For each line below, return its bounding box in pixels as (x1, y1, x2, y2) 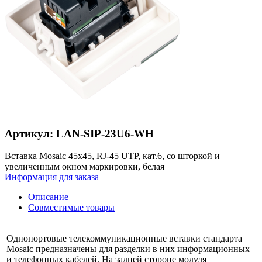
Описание (28, 192, 68, 202)
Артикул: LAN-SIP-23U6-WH (5, 127, 154, 140)
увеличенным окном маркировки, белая (5, 161, 164, 172)
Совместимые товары (28, 202, 115, 213)
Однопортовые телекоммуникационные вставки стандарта (6, 233, 242, 244)
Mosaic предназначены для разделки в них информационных (6, 244, 250, 254)
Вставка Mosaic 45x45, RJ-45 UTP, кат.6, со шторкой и (5, 151, 220, 161)
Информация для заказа (5, 172, 99, 182)
